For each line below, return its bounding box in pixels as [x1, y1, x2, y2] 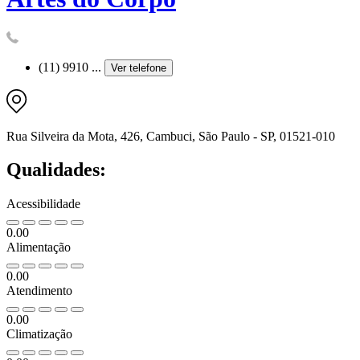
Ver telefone [111, 61, 166, 74]
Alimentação [6, 240, 71, 255]
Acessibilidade [6, 197, 80, 211]
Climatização [6, 327, 72, 342]
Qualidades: [6, 159, 106, 181]
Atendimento [6, 284, 72, 298]
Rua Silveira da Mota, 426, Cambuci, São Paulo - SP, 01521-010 [6, 129, 335, 143]
